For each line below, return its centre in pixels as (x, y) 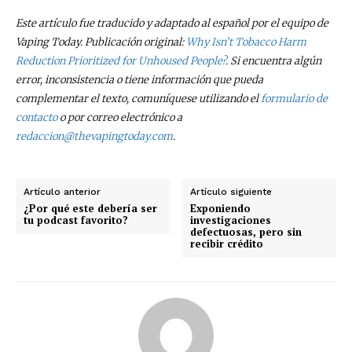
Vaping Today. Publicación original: (101, 42)
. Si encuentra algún (273, 61)
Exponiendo (221, 209)
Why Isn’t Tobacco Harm (246, 42)
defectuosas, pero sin (246, 232)
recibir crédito (227, 244)
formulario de (294, 99)
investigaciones (231, 220)
